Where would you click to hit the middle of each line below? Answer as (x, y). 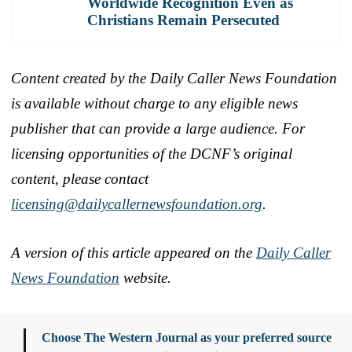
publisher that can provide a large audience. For (158, 128)
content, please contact (80, 178)
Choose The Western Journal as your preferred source (187, 337)
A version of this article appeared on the (134, 252)
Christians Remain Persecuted (183, 20)
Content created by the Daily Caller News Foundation (174, 78)
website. (145, 277)
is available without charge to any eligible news (154, 103)
